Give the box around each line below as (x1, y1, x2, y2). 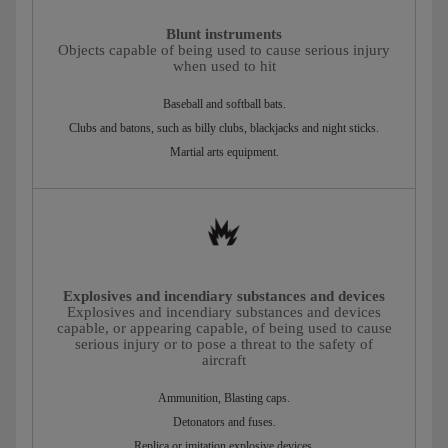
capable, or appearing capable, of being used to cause (56, 320, 392, 337)
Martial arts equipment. (169, 145, 279, 160)
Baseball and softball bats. (162, 97, 286, 112)
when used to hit (172, 58, 276, 75)
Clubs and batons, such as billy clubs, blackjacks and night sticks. (69, 121, 379, 136)
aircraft (202, 352, 246, 369)
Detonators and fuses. (172, 415, 276, 430)
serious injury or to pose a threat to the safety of (75, 336, 373, 353)
